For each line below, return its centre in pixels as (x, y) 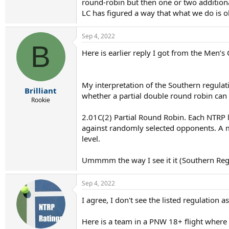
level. (91, 139)
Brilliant (41, 90)
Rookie (41, 100)
